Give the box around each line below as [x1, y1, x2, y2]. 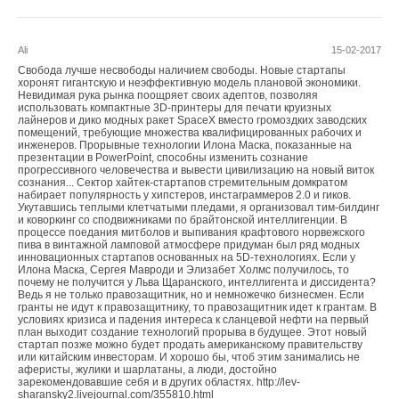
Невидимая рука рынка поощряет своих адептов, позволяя [18, 88, 318, 102]
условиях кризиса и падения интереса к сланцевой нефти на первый [18, 313, 369, 326]
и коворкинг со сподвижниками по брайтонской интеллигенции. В [18, 213, 347, 226]
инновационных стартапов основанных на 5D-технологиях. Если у [18, 250, 355, 264]
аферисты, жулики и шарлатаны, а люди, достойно [18, 362, 277, 376]
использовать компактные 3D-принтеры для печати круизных [18, 101, 331, 114]
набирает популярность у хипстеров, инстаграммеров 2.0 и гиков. [18, 188, 351, 201]
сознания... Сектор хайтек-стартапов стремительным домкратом [18, 175, 347, 189]
